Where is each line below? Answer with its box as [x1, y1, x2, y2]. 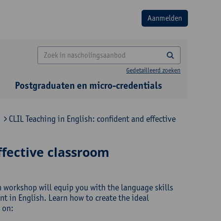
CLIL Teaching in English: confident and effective [6, 113, 176, 124]
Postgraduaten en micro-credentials [15, 79, 162, 91]
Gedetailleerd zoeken [126, 67, 181, 74]
